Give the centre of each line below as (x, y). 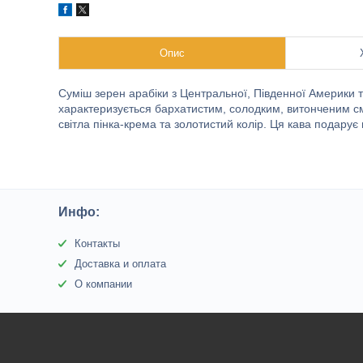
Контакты (98, 243)
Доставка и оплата (121, 264)
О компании (104, 284)
